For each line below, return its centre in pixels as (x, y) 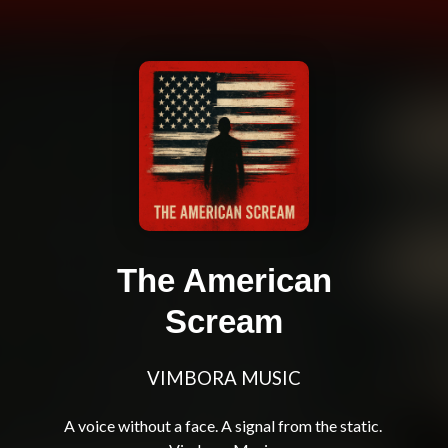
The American (224, 281)
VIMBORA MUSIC (224, 378)
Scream (224, 322)
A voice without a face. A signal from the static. (222, 426)
